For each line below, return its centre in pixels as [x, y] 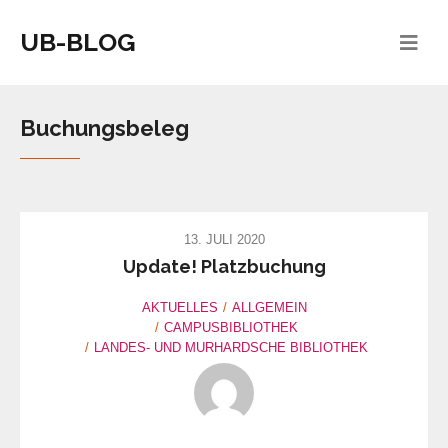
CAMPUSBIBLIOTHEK [231, 328]
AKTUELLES [179, 308]
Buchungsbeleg [104, 128]
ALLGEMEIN [269, 308]
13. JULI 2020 [224, 240]
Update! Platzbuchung [224, 267]
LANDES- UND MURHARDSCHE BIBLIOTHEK [231, 348]
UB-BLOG [78, 42]
